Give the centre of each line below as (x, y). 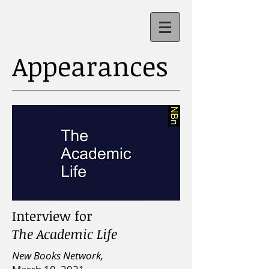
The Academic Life (65, 234)
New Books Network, (58, 255)
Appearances (90, 66)
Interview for (52, 216)
